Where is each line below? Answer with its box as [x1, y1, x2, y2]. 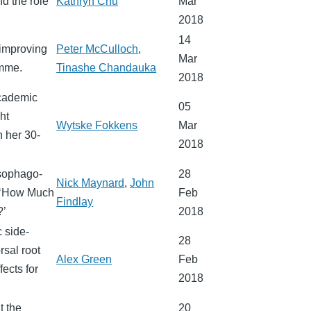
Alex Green [56, 253, 112, 266]
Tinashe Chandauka [56, 62, 157, 74]
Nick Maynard [56, 177, 125, 190]
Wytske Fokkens [56, 119, 138, 132]
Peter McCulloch [56, 43, 139, 56]
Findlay [56, 196, 94, 208]
